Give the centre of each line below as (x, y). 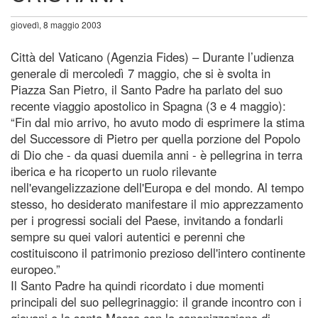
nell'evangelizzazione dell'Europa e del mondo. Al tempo (157, 187)
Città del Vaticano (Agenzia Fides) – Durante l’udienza (152, 56)
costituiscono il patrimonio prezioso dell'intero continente (158, 252)
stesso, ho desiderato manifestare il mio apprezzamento (157, 203)
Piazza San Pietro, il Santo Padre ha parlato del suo (147, 89)
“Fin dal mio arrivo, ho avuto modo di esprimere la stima (158, 122)
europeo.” (35, 269)
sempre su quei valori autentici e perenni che (128, 236)
